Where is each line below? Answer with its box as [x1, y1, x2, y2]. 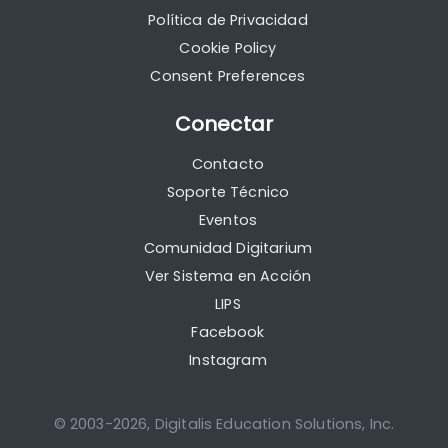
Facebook [191, 322, 265, 343]
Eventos [198, 210, 258, 231]
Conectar [174, 110, 274, 139]
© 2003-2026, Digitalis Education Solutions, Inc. [53, 414, 395, 435]
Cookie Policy [179, 38, 277, 59]
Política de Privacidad [148, 10, 308, 31]
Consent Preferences [150, 66, 306, 87]
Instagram [189, 350, 267, 371]
